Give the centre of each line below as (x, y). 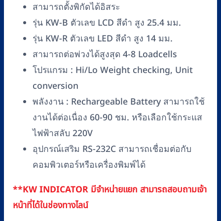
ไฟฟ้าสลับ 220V (63, 134)
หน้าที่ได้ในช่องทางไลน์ (51, 205)
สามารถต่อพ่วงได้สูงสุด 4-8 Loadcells (105, 55)
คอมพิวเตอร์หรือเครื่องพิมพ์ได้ (89, 165)
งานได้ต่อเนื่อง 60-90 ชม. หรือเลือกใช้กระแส (117, 118)
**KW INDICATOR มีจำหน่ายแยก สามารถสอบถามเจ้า (110, 189)
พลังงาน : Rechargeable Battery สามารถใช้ (119, 102)
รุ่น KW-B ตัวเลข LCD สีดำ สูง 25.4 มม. (107, 23)
